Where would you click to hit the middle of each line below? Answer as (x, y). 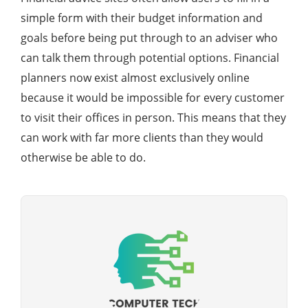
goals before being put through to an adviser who (149, 38)
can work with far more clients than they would (142, 137)
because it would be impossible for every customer (153, 98)
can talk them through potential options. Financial (150, 58)
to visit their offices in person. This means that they (153, 118)
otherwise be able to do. (83, 157)
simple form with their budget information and (142, 18)
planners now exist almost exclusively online (135, 78)
